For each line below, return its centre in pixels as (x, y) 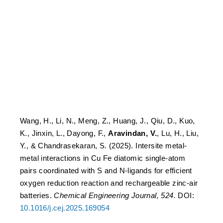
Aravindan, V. (133, 133)
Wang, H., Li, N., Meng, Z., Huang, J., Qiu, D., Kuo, (108, 121)
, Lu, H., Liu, (178, 133)
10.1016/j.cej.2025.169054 (65, 208)
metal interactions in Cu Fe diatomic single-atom (103, 158)
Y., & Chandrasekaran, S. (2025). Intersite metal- (104, 146)
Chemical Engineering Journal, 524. (116, 195)
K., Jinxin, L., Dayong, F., (64, 133)
